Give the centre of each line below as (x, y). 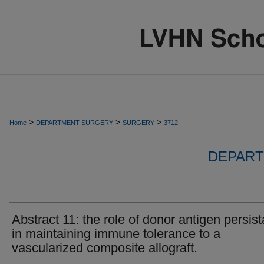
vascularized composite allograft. (105, 248)
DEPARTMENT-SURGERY (75, 123)
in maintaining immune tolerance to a (116, 234)
